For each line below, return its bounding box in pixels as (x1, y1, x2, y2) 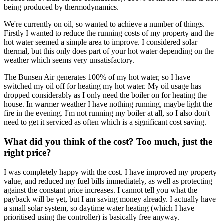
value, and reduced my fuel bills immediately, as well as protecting (4, 176, 212, 185)
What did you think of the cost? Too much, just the (4, 136, 212, 147)
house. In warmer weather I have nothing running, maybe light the (4, 100, 212, 109)
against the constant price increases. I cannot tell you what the (4, 185, 197, 194)
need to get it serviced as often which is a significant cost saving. (4, 118, 206, 127)
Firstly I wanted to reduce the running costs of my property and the (4, 29, 214, 38)
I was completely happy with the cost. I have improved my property (4, 167, 217, 176)
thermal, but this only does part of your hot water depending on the (4, 47, 214, 56)
